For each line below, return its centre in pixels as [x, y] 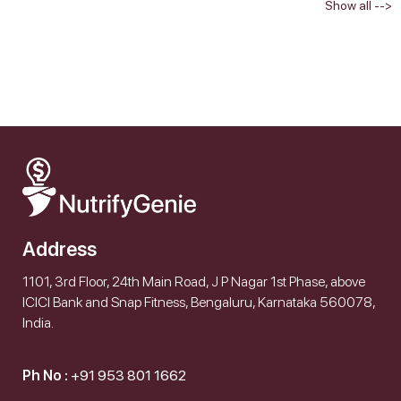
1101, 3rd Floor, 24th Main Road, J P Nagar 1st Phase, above [194, 282]
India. [38, 323]
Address [60, 249]
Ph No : [47, 375]
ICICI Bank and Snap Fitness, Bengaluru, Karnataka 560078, [199, 302]
